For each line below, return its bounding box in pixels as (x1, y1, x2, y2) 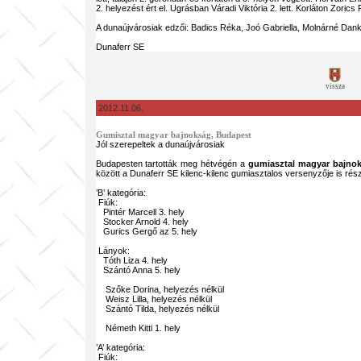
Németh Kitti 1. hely (95, 323, 180, 333)
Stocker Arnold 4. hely (95, 217, 189, 226)
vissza (325, 82, 345, 90)
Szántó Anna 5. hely (95, 265, 180, 275)
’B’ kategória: (95, 188, 146, 197)
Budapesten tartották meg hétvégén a (95, 159, 249, 168)
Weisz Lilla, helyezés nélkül (95, 294, 212, 304)
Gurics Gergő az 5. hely (95, 226, 197, 236)
